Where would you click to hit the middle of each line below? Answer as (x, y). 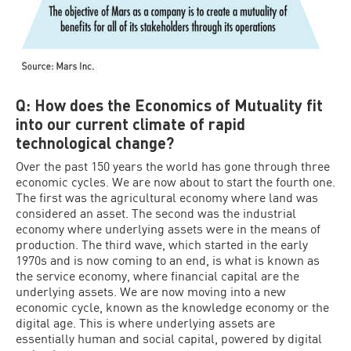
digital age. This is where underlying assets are (145, 322)
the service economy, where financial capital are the (157, 275)
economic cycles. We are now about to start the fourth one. (175, 181)
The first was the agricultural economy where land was (167, 197)
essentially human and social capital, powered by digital (169, 338)
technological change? (95, 143)
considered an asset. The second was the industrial (156, 213)
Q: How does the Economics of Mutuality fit (169, 105)
